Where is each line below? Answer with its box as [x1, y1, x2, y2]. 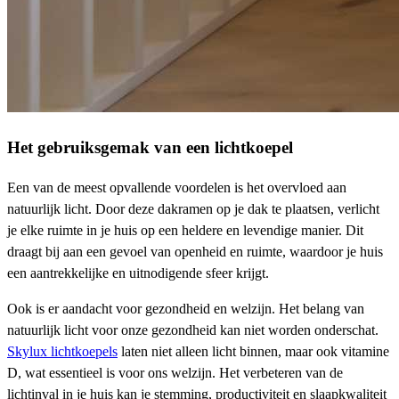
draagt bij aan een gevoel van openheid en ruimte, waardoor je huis [7, 243, 383, 259]
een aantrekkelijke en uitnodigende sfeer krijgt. [7, 265, 269, 281]
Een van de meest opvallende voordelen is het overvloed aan [7, 179, 346, 195]
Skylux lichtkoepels [7, 343, 118, 359]
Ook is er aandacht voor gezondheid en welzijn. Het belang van [7, 300, 364, 316]
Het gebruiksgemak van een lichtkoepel [7, 137, 293, 157]
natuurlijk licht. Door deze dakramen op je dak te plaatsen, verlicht [7, 200, 379, 216]
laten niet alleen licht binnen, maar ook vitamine [118, 343, 389, 359]
